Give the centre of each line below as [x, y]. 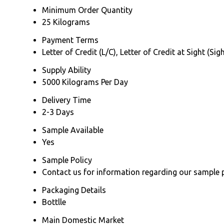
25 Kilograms [66, 22]
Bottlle [54, 202]
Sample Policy [67, 160]
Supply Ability [66, 70]
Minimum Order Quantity [87, 10]
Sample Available [73, 130]
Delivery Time [66, 100]
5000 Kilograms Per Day [85, 82]
